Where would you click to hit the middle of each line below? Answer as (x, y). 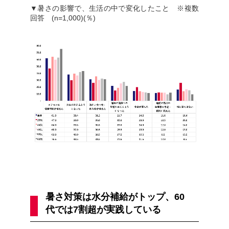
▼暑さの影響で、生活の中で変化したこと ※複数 (114, 8)
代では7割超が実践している (104, 209)
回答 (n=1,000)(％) (63, 18)
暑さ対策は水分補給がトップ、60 (115, 197)
